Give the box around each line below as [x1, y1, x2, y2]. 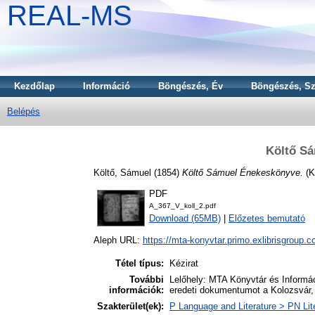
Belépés [7, 106, 40, 117]
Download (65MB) [149, 213, 221, 224]
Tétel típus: [115, 258, 164, 269]
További [129, 274, 164, 285]
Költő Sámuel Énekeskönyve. [182, 167, 303, 178]
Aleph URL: [94, 235, 143, 246]
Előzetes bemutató [229, 213, 305, 224]
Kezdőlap [14, 81, 55, 91]
